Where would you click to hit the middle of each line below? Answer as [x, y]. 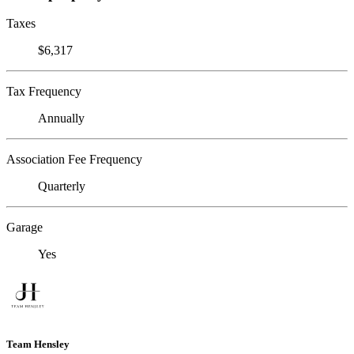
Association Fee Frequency [74, 160]
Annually [61, 119]
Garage [24, 228]
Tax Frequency [44, 92]
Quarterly [62, 186]
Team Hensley [38, 344]
